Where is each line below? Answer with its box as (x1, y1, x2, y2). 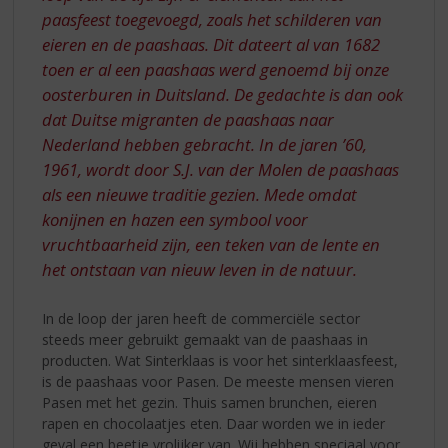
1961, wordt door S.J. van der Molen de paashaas (42, 158, 400, 182)
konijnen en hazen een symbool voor (42, 208, 309, 232)
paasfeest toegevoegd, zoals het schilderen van (42, 8, 383, 32)
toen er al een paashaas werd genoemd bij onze (42, 58, 390, 82)
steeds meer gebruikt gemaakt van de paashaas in (42, 329, 369, 349)
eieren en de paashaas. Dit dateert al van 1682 (42, 33, 381, 57)
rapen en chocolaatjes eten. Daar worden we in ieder (42, 413, 386, 433)
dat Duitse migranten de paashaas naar (42, 108, 335, 132)
